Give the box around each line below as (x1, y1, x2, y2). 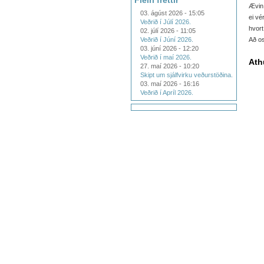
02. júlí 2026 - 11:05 (140, 27, 196, 34)
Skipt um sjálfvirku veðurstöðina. (140, 71, 233, 78)
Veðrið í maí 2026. (140, 54, 192, 61)
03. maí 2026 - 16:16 (140, 80, 199, 87)
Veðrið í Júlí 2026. (140, 18, 191, 25)
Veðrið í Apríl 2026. (140, 89, 193, 96)
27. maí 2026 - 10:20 (140, 62, 199, 70)
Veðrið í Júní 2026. (140, 36, 193, 43)
